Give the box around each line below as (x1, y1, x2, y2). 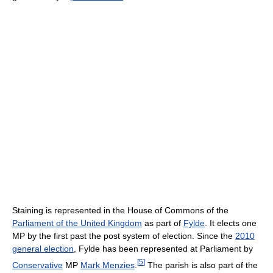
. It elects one (205, 218, 257, 229)
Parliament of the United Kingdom (12, 218, 142, 229)
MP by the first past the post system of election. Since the (12, 231, 235, 241)
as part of (142, 218, 183, 229)
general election (12, 244, 74, 254)
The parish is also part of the (145, 260, 258, 270)
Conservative (12, 260, 63, 270)
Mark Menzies (80, 260, 135, 270)
